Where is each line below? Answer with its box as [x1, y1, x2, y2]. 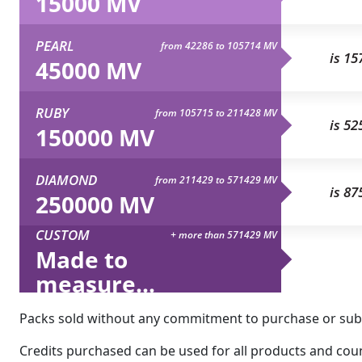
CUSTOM [36, 225, 90, 244]
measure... [36, 267, 155, 299]
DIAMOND [36, 170, 97, 189]
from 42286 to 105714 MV [161, 38, 277, 53]
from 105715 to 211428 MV [155, 105, 277, 120]
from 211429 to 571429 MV [155, 172, 277, 187]
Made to [36, 243, 128, 275]
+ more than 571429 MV [170, 227, 277, 242]
